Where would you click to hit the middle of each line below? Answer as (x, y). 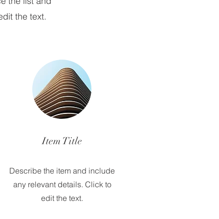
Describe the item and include (62, 171)
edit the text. (62, 198)
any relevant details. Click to (62, 184)
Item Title (62, 141)
